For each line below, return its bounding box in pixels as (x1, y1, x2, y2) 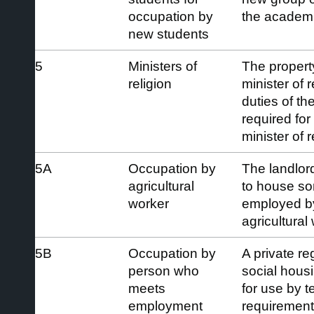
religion (128, 76, 172, 91)
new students (128, 26, 209, 41)
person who (128, 263, 199, 278)
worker (128, 196, 169, 211)
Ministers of (128, 58, 197, 74)
